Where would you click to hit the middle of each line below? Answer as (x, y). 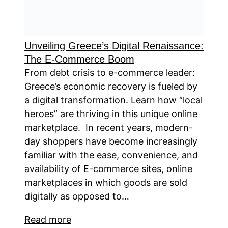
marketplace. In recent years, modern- (109, 128)
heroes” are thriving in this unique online (111, 114)
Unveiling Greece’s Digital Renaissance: (114, 46)
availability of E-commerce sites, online (108, 169)
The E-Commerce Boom (79, 59)
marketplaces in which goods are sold (106, 183)
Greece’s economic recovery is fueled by (111, 87)
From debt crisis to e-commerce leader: (110, 73)
